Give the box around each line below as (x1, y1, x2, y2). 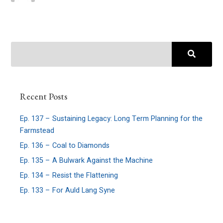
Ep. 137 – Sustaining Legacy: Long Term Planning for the (20, 113, 203, 124)
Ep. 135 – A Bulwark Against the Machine (20, 155, 153, 166)
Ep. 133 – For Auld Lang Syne (20, 185, 115, 196)
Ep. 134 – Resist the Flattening (20, 170, 118, 181)
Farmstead (20, 125, 55, 136)
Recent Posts (20, 90, 68, 102)
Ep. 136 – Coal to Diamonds (20, 140, 110, 151)
